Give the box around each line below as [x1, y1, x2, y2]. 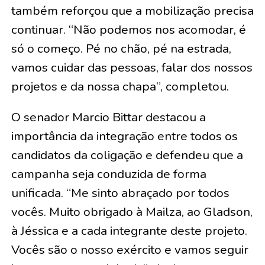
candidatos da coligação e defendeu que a [11, 146, 243, 163]
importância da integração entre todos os [11, 127, 238, 144]
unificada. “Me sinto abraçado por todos [11, 184, 230, 201]
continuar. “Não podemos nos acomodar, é [11, 21, 246, 38]
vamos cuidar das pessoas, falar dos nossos [11, 59, 253, 76]
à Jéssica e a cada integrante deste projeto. [11, 222, 247, 239]
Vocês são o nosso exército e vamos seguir [11, 241, 248, 258]
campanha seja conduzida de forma [11, 165, 206, 182]
